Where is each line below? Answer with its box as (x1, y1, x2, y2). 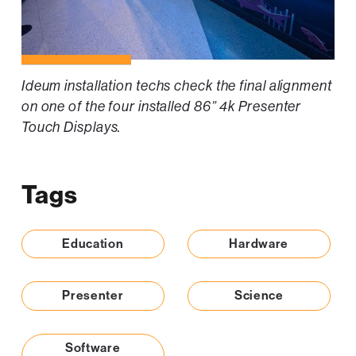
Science (234, 288, 284, 304)
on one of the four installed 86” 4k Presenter (21, 98, 302, 114)
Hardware (229, 236, 288, 252)
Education (62, 236, 124, 252)
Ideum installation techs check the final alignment (21, 77, 332, 94)
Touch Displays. (21, 118, 122, 135)
